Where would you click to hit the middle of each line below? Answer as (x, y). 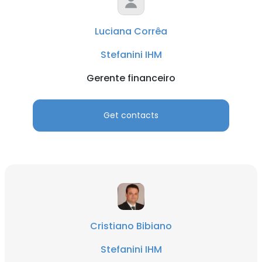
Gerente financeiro (131, 78)
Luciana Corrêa (131, 31)
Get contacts (131, 115)
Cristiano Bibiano (131, 226)
